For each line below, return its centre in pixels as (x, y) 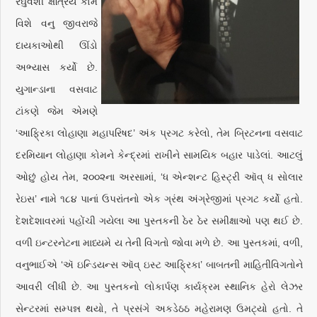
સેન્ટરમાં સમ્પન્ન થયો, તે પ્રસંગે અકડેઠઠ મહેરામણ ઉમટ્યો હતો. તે (159, 309)
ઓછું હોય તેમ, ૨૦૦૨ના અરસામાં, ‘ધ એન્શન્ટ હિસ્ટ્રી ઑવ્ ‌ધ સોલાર (159, 177)
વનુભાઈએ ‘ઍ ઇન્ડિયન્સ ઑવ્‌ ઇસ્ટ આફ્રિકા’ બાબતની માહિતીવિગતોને (159, 265)
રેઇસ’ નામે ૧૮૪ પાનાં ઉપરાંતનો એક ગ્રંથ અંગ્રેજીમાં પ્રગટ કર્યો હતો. (159, 199)
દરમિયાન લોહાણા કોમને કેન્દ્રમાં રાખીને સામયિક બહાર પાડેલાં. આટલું (159, 155)
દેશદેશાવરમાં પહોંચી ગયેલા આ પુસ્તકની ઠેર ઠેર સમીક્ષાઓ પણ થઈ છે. (159, 221)
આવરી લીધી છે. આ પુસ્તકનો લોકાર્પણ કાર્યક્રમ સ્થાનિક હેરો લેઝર (159, 287)
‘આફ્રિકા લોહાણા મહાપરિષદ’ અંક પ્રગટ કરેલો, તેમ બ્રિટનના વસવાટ (159, 133)
